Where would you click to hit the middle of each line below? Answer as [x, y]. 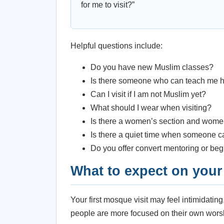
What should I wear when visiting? [151, 108]
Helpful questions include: [116, 46]
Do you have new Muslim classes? [152, 67]
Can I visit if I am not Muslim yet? [148, 94]
